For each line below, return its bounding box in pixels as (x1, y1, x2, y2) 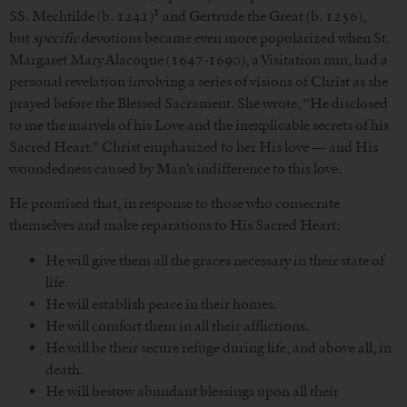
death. (45, 360, 84, 378)
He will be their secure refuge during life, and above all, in (45, 338, 392, 356)
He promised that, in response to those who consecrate (9, 194, 340, 213)
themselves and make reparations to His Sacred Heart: (9, 216, 341, 234)
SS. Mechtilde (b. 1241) (9, 6, 154, 25)
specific (33, 28, 79, 46)
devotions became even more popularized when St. (79, 28, 390, 46)
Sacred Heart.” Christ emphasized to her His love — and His (9, 137, 378, 155)
